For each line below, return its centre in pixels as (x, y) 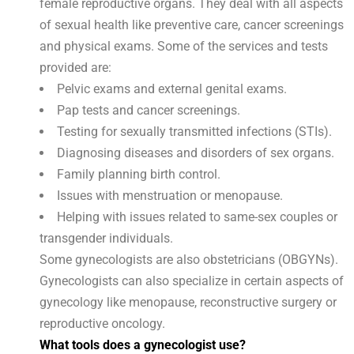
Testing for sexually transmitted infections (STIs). (194, 132)
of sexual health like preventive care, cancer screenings (192, 25)
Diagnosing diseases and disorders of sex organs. (196, 153)
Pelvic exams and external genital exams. (172, 89)
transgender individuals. (106, 239)
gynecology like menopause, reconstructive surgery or (188, 303)
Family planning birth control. (139, 175)
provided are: (75, 68)
